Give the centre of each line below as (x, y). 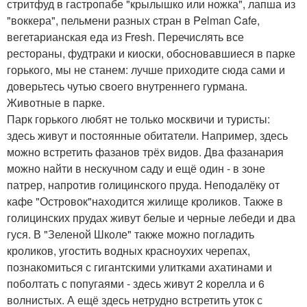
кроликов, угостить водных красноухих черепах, (128, 251)
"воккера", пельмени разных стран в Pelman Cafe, (133, 21)
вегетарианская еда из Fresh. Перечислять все (125, 37)
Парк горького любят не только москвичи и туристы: (138, 119)
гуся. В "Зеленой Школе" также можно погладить (131, 234)
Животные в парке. (56, 103)
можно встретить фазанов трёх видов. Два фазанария (145, 152)
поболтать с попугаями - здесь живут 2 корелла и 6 (136, 284)
